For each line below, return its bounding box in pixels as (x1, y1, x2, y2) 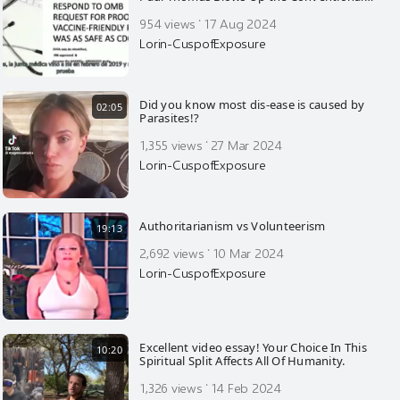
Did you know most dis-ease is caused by (139, 96, 365, 112)
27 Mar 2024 (210, 137, 282, 153)
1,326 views (139, 379, 203, 396)
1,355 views (139, 137, 203, 153)
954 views (139, 15, 196, 31)
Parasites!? (139, 110, 200, 126)
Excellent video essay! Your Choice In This (139, 339, 367, 355)
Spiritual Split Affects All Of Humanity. (139, 353, 346, 369)
